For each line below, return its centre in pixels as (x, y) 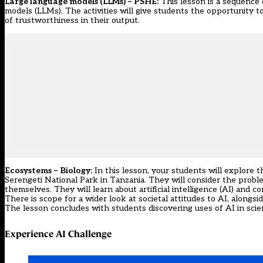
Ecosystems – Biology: (48, 170)
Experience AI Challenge (58, 234)
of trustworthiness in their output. (72, 20)
